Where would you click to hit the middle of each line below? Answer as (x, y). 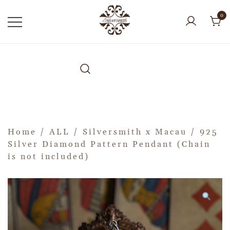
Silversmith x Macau (135, 132)
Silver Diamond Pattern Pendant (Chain (109, 144)
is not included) (49, 157)
